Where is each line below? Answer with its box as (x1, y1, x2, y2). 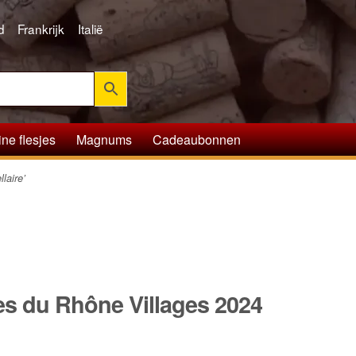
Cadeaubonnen (153, 130, 242, 149)
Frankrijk (17, 19, 65, 37)
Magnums (76, 130, 132, 149)
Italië (77, 19, 103, 37)
